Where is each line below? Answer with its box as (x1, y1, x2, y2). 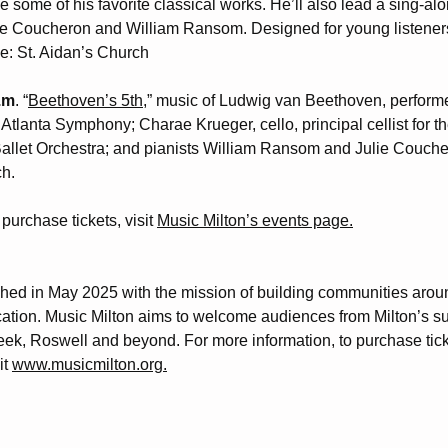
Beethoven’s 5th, (28, 92, 147, 109)
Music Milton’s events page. (157, 212, 353, 229)
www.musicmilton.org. (12, 356, 167, 373)
